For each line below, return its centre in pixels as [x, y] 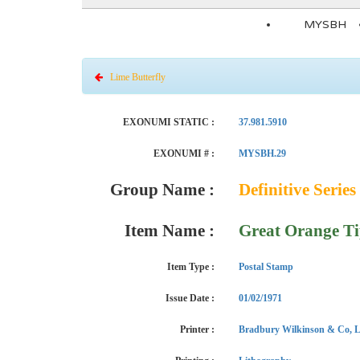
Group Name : [162, 190]
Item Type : [191, 267]
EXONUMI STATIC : [169, 122]
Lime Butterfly [134, 77]
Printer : [197, 329]
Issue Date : [190, 298]
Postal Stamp [266, 267]
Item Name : [170, 231]
